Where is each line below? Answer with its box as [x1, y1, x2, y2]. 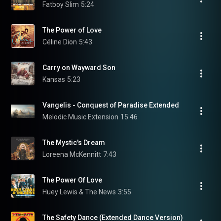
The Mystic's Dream [42, 139, 105, 147]
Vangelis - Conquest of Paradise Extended [42, 101, 179, 109]
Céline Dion [42, 38, 77, 46]
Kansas [42, 75, 65, 83]
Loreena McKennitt [42, 150, 101, 158]
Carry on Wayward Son [42, 64, 115, 72]
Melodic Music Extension [42, 113, 118, 121]
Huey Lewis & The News [42, 188, 116, 196]
